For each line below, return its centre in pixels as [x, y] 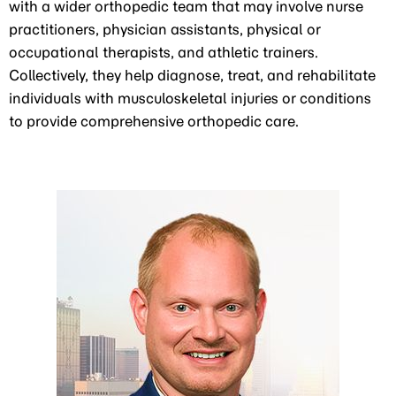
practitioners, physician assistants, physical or [165, 29]
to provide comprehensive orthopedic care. [154, 121]
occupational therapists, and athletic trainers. [164, 52]
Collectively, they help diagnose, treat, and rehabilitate [192, 75]
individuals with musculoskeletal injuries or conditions [190, 98]
